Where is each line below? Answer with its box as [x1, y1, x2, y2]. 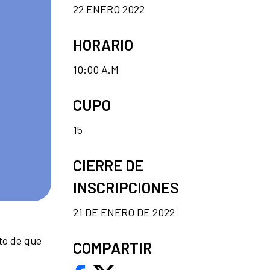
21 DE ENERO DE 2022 [73, 205, 175, 219]
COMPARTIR [73, 238, 152, 257]
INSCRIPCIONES [73, 178, 179, 196]
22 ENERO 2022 [73, 2, 145, 16]
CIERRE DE [73, 155, 143, 174]
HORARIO [73, 35, 133, 54]
